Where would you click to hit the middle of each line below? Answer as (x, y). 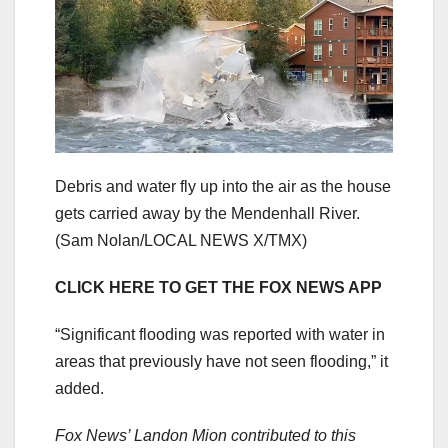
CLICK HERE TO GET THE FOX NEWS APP (218, 288)
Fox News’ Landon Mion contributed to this (205, 436)
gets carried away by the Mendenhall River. (207, 214)
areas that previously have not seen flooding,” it (221, 362)
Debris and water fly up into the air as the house (223, 187)
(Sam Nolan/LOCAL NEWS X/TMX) (181, 241)
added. (81, 389)
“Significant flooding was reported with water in (220, 335)
